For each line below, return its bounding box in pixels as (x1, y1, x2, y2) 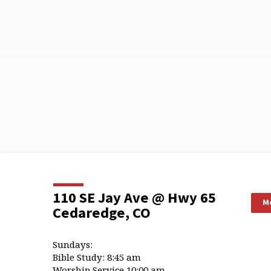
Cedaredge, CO (53, 203, 151, 222)
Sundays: (53, 238, 93, 250)
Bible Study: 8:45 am (53, 251, 141, 263)
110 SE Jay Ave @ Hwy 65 (53, 188, 216, 207)
